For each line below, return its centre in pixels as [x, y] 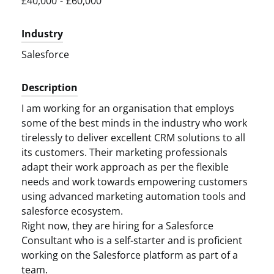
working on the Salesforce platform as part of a [130, 255]
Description [50, 87]
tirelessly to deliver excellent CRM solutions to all [133, 138]
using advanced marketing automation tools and [134, 196]
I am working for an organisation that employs [128, 108]
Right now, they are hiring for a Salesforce [117, 226]
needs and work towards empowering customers [135, 182]
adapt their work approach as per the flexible [125, 167]
